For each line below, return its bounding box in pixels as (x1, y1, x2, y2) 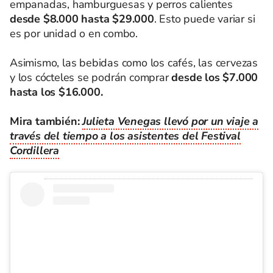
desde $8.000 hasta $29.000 (10, 12, 154, 26)
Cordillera (10, 143, 60, 158)
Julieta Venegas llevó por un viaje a (82, 114, 259, 129)
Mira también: (10, 114, 83, 129)
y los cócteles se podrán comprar (10, 70, 169, 85)
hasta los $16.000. (10, 85, 103, 99)
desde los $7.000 (168, 70, 258, 85)
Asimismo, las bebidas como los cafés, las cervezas (10, 55, 258, 70)
